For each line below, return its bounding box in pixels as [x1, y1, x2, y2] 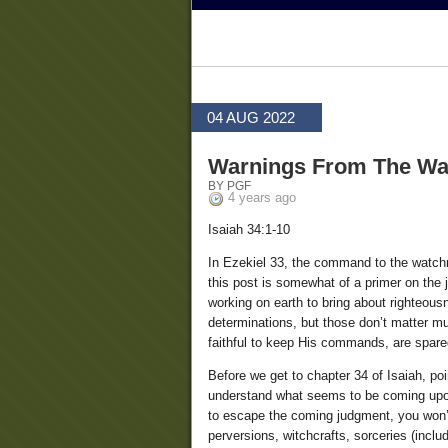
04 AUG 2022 [207, 109, 295, 126]
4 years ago [228, 190, 296, 206]
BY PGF [208, 179, 251, 193]
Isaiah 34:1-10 [208, 222, 290, 238]
